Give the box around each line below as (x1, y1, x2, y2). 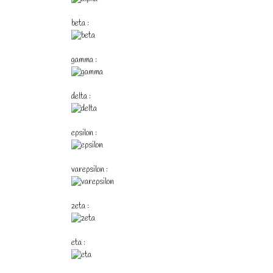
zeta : (71, 201, 89, 211)
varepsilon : (71, 165, 108, 175)
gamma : (71, 55, 97, 65)
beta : (71, 18, 89, 29)
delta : (71, 91, 91, 102)
